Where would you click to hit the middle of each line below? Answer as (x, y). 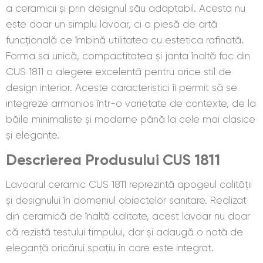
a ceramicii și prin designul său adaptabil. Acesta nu (126, 8)
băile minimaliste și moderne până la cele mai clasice (131, 119)
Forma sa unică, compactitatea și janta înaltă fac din (128, 55)
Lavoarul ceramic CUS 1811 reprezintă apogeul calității (129, 184)
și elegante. (33, 135)
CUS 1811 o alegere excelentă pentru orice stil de (119, 71)
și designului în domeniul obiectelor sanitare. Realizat (126, 200)
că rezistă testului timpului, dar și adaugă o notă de (124, 232)
